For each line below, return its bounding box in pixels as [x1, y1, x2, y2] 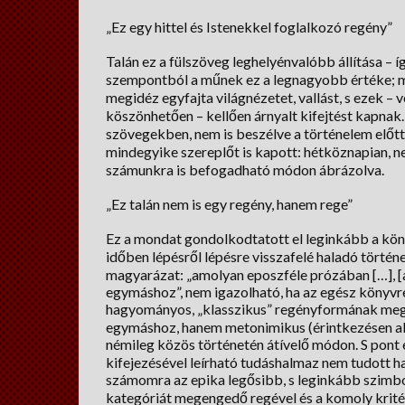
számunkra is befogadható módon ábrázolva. [106, 161, 399, 178]
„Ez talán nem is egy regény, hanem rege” [106, 195, 353, 212]
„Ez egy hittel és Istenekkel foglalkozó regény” [106, 18, 393, 35]
